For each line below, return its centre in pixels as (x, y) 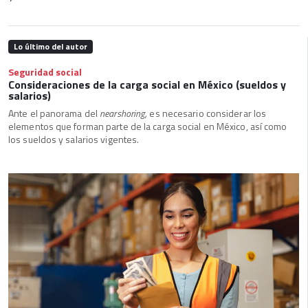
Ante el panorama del (53, 113)
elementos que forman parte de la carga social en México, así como (148, 126)
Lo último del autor (50, 46)
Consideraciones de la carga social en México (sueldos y (147, 85)
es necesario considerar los (208, 113)
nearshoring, (124, 113)
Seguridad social (45, 72)
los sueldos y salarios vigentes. (74, 140)
